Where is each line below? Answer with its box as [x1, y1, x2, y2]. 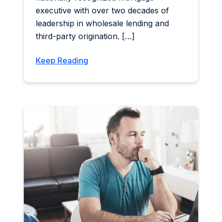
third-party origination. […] [36, 31, 135, 42]
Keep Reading [36, 55, 88, 66]
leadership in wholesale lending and [36, 18, 169, 29]
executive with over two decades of [36, 5, 169, 16]
